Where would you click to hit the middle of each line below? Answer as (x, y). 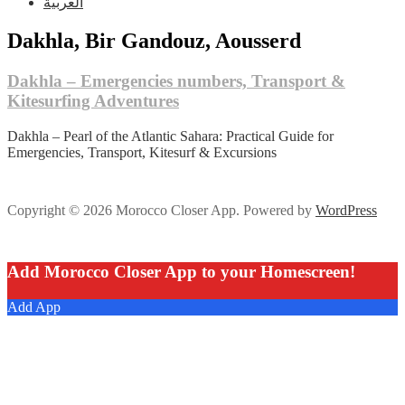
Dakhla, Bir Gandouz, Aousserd (154, 40)
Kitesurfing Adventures (93, 100)
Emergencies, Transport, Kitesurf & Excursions (142, 152)
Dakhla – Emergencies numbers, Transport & (176, 80)
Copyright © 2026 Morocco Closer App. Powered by (161, 210)
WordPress (346, 210)
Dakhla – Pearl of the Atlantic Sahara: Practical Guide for (170, 136)
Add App (34, 306)
